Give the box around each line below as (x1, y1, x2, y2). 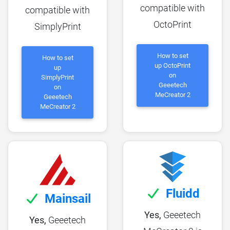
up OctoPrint (155, 62, 190, 70)
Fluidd (166, 186, 200, 201)
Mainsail (45, 191, 91, 206)
